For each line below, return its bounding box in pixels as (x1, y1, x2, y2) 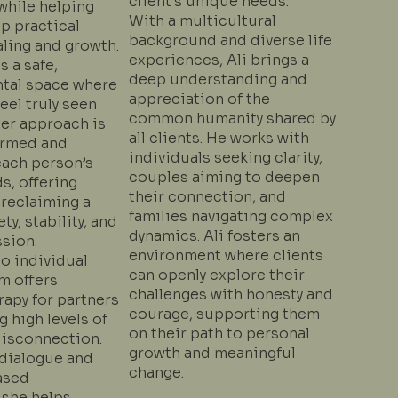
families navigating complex (128, 207, 333, 227)
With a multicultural (128, 12, 276, 31)
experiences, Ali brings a (128, 51, 309, 70)
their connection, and (128, 187, 286, 207)
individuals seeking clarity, (128, 148, 322, 168)
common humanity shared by (128, 109, 336, 129)
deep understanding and (128, 70, 307, 90)
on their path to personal (128, 324, 310, 344)
